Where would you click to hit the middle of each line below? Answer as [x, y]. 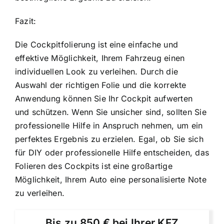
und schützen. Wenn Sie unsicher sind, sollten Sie [111, 112]
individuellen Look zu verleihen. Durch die [97, 72]
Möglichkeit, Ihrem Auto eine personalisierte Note [111, 180]
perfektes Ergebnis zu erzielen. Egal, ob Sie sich [109, 139]
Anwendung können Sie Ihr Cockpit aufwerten [104, 99]
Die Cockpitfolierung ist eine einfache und [97, 45]
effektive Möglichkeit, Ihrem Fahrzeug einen [100, 58]
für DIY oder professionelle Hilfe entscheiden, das [112, 153]
